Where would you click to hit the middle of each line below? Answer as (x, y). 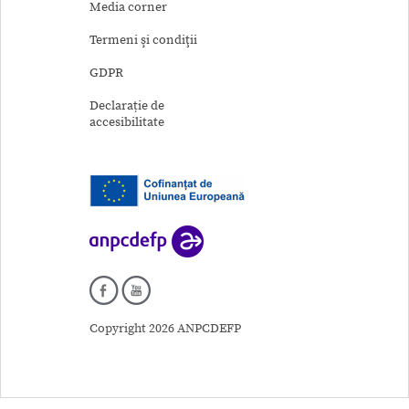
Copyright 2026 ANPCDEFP (165, 328)
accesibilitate (127, 122)
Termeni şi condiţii (143, 40)
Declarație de (127, 105)
